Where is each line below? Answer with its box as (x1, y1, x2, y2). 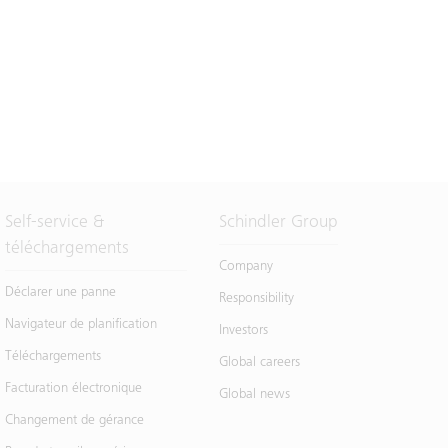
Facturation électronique (5, 382, 143, 396)
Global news (218, 388, 290, 402)
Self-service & (5, 214, 105, 232)
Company (218, 260, 273, 274)
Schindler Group (218, 214, 338, 232)
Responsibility (218, 292, 294, 306)
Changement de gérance (5, 414, 145, 428)
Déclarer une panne (5, 286, 117, 300)
